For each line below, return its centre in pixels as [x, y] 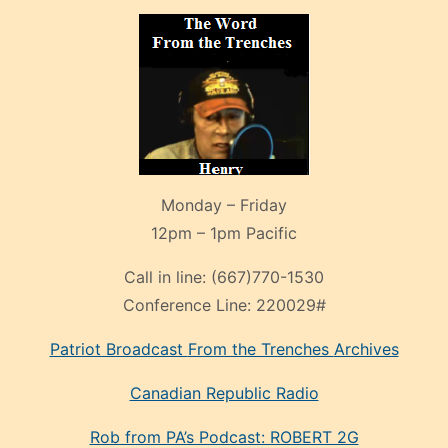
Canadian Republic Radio [224, 393]
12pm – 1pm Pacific [224, 233]
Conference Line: [189, 305]
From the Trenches [260, 349]
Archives [366, 349]
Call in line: [167, 277]
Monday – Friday [224, 205]
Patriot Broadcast [118, 349]
